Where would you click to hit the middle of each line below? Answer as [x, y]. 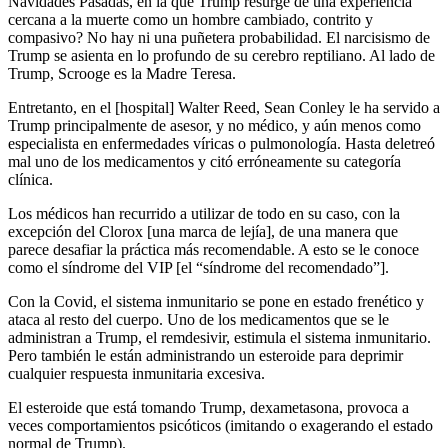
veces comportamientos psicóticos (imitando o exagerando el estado [220, 426]
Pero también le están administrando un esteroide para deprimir [205, 356]
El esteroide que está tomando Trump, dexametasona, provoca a [208, 408]
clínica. [30, 180]
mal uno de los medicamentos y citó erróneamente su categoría [204, 162]
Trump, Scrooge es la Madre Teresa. [122, 74]
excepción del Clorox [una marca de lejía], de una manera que [203, 232]
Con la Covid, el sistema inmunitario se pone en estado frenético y [216, 302]
